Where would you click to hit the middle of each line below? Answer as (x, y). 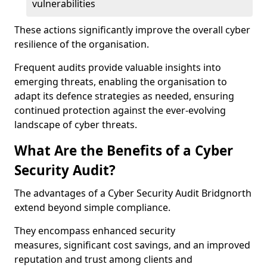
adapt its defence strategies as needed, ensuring (124, 96)
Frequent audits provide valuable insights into (118, 67)
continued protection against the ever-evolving (120, 110)
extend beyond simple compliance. (92, 207)
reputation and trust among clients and (103, 259)
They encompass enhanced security (95, 231)
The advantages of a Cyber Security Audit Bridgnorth (133, 193)
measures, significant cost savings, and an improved (132, 245)
